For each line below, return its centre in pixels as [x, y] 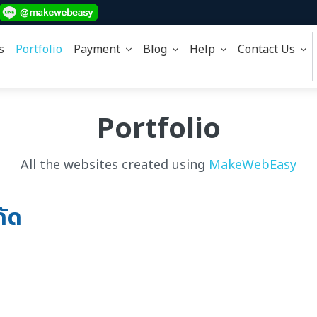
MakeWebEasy [253, 165]
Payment [99, 50]
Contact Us [269, 50]
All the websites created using [115, 165]
